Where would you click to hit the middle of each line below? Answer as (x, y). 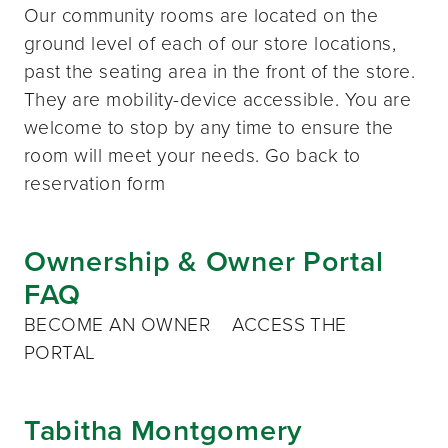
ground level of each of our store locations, (210, 44)
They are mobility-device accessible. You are (218, 100)
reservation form (95, 184)
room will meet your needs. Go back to (192, 156)
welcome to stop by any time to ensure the (209, 128)
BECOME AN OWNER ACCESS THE (185, 325)
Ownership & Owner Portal (204, 261)
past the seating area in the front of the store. (220, 72)
